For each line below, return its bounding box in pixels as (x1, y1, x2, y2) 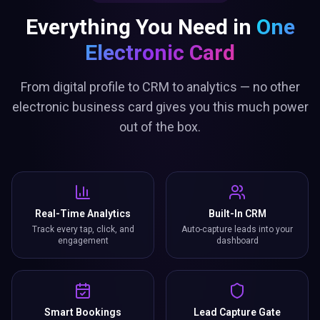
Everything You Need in (25, 14, 256, 39)
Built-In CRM (208, 208, 266, 219)
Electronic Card (85, 40, 235, 65)
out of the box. (119, 119, 201, 134)
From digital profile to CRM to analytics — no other (20, 79, 300, 94)
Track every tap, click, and (31, 224, 134, 234)
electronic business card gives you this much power (11, 99, 309, 114)
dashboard (216, 236, 259, 246)
